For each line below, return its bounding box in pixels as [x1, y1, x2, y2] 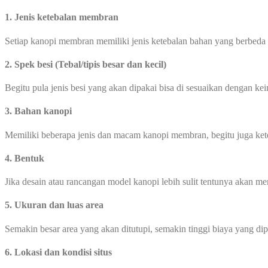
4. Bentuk [5, 153, 44, 163]
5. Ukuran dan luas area [5, 200, 103, 211]
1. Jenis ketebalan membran [5, 12, 118, 23]
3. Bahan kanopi [5, 106, 72, 117]
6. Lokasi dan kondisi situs [5, 246, 112, 257]
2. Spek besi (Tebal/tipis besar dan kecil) [5, 59, 166, 69]
